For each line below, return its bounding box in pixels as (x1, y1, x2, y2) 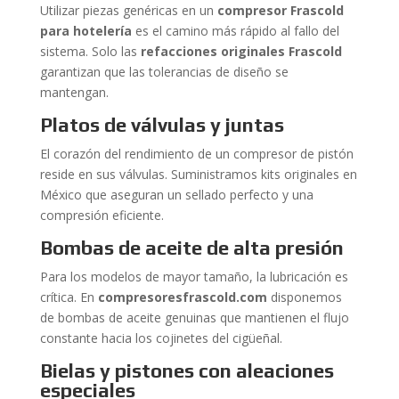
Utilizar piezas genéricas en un (39, 2, 217, 19)
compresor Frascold (216, 2, 344, 19)
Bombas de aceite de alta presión (39, 236, 344, 259)
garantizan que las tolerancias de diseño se (39, 63, 289, 80)
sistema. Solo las (39, 43, 141, 60)
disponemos (266, 289, 342, 305)
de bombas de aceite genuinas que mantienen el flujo (39, 309, 349, 326)
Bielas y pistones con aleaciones (39, 359, 334, 382)
